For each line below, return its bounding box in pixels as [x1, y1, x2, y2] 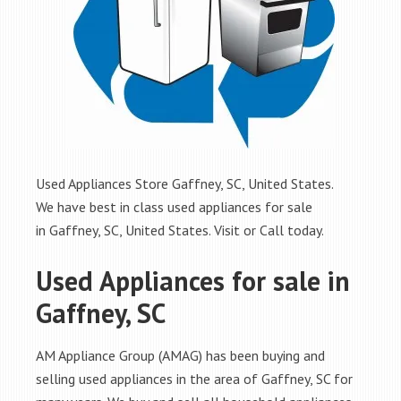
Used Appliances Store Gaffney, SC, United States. [36, 175, 333, 192]
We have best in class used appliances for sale [36, 198, 312, 216]
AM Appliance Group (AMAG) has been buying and [36, 346, 325, 364]
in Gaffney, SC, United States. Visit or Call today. [36, 221, 324, 239]
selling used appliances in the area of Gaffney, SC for [36, 370, 353, 388]
